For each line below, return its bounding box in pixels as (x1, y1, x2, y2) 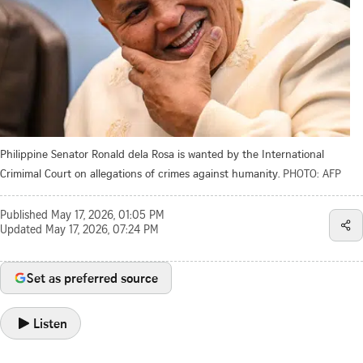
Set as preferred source (27, 268, 158, 287)
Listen (33, 314, 67, 332)
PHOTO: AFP (283, 164, 341, 181)
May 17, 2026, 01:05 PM (51, 210, 164, 222)
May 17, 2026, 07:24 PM (45, 224, 159, 237)
